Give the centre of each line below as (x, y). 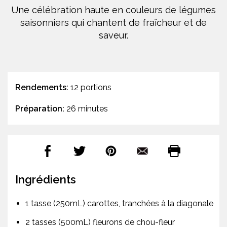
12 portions (90, 88)
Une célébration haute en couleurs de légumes (113, 10)
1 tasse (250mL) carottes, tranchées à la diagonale (119, 204)
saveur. (113, 35)
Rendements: (42, 88)
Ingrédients (46, 180)
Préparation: (40, 109)
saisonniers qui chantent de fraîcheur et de (113, 23)
